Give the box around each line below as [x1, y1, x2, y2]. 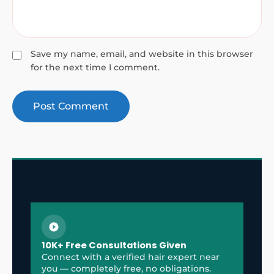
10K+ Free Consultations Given [41, 239, 187, 251]
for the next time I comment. [31, 62, 160, 73]
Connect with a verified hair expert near [41, 251, 220, 262]
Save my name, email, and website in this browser [31, 48, 253, 59]
